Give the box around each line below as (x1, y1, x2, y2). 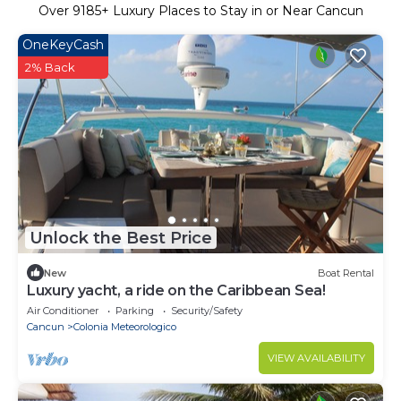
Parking (115, 304, 154, 318)
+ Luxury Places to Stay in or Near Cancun (100, 3, 363, 20)
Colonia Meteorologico (73, 320, 176, 334)
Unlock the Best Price (30, 227, 212, 248)
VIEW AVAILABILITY (268, 352, 365, 365)
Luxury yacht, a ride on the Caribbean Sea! (27, 282, 326, 300)
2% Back (25, 60, 75, 75)
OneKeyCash (22, 37, 104, 54)
